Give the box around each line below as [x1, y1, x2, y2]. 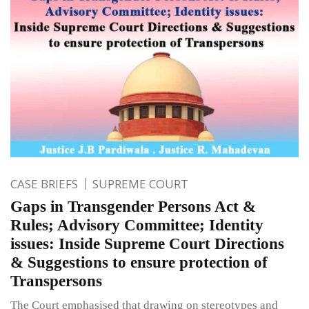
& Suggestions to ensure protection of [10, 254, 268, 272]
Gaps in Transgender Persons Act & [10, 198, 256, 216]
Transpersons [10, 272, 102, 290]
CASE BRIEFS [10, 176, 78, 192]
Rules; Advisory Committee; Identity [10, 217, 263, 235]
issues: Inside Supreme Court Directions [10, 235, 284, 253]
